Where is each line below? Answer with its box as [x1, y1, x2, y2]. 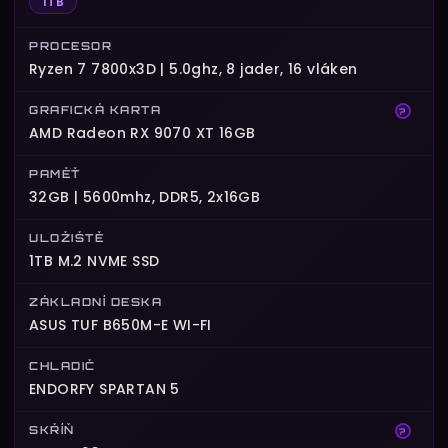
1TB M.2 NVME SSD [29, 251, 160, 272]
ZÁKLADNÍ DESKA [29, 295, 162, 310]
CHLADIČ [29, 359, 96, 374]
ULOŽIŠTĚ [29, 231, 104, 246]
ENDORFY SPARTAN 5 [29, 379, 180, 400]
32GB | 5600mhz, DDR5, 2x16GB [29, 187, 261, 208]
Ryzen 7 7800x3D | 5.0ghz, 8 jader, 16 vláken [29, 59, 358, 80]
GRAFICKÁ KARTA [29, 103, 161, 118]
